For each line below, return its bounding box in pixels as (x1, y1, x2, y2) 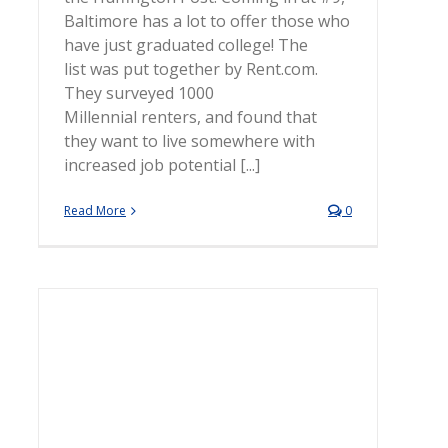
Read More (64, 202, 126, 219)
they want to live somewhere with (64, 130, 315, 152)
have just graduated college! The (64, 34, 308, 56)
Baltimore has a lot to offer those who (64, 10, 350, 32)
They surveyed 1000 (64, 82, 214, 104)
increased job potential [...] (64, 154, 260, 176)
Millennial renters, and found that (64, 106, 317, 128)
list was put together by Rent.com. (64, 58, 318, 80)
